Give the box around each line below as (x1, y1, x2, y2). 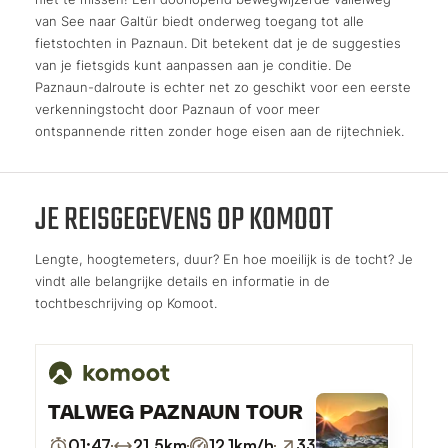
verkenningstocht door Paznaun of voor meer (35, 100, 320, 117)
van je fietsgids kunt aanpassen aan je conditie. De (35, 56, 352, 73)
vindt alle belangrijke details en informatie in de (35, 272, 330, 289)
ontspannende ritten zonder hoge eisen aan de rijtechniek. (35, 122, 404, 139)
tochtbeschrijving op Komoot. (35, 294, 217, 311)
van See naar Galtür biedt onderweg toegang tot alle (35, 12, 364, 29)
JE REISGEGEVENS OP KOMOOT (35, 194, 333, 246)
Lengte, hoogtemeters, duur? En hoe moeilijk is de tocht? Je (35, 250, 413, 267)
